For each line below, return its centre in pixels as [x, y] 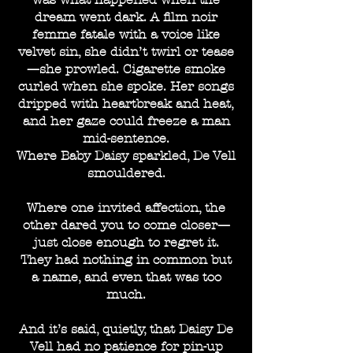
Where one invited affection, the [126, 208]
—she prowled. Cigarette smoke [126, 69]
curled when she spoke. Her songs [126, 86]
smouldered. [126, 173]
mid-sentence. [126, 138]
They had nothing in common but [126, 260]
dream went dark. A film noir [126, 17]
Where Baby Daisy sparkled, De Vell [126, 156]
